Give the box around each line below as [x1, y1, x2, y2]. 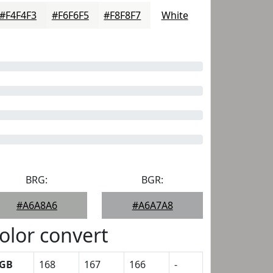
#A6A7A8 [132, 199, 173, 212]
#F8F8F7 [104, 9, 141, 22]
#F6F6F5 [51, 9, 89, 22]
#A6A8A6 [16, 199, 57, 212]
